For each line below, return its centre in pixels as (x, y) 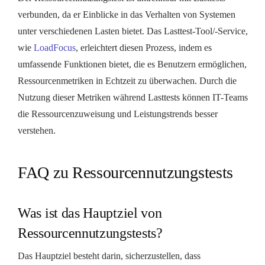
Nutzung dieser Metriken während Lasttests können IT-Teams (133, 97)
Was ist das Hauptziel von (90, 213)
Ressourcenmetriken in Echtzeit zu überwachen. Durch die (127, 80)
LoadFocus (55, 47)
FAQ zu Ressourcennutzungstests (125, 172)
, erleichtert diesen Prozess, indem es (144, 47)
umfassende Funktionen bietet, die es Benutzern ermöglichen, (132, 64)
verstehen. (37, 130)
